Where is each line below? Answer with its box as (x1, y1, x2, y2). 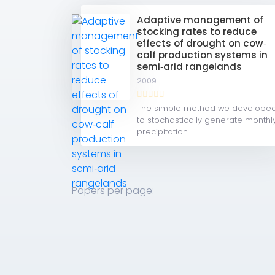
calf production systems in (137, 48, 268, 61)
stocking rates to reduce (137, 25, 257, 38)
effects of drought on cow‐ (137, 37, 267, 50)
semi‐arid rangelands (137, 60, 242, 73)
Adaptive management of (137, 14, 264, 26)
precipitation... (137, 126, 192, 137)
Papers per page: (72, 184, 154, 198)
